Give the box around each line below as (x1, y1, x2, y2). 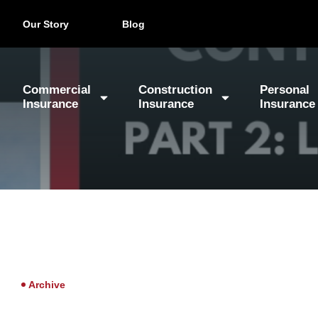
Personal (260, 83, 309, 97)
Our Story (23, 18, 69, 30)
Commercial (23, 83, 91, 97)
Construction (138, 83, 212, 97)
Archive (28, 279, 65, 290)
